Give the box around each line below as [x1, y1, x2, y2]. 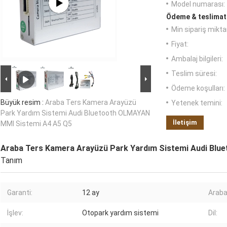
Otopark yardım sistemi [82, 209, 159, 217]
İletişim [173, 119, 197, 127]
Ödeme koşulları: [171, 84, 225, 93]
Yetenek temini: [171, 99, 222, 107]
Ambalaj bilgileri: [171, 55, 223, 63]
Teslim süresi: [171, 69, 217, 78]
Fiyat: [171, 40, 188, 49]
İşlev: [7, 209, 23, 217]
